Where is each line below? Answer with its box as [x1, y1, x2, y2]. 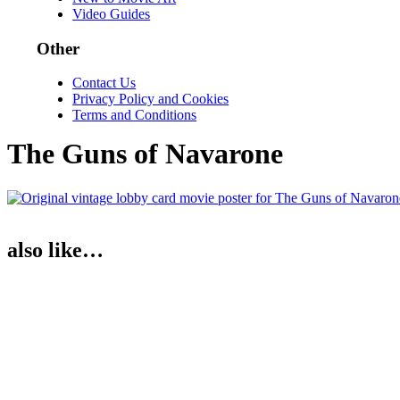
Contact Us [72, 75, 137, 91]
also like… [7, 237, 104, 262]
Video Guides [72, 5, 151, 21]
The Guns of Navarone [7, 137, 283, 171]
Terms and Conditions [72, 107, 197, 123]
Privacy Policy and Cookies [72, 91, 229, 107]
